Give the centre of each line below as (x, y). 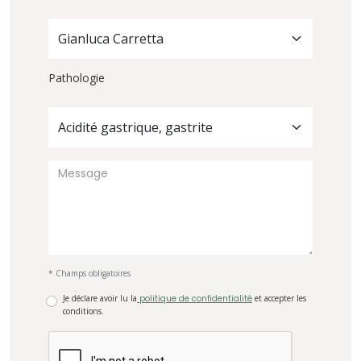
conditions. (83, 311)
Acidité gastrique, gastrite (135, 128)
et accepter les (279, 299)
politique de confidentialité (195, 299)
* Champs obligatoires (89, 274)
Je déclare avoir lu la (100, 299)
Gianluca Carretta (111, 39)
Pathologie (77, 78)
